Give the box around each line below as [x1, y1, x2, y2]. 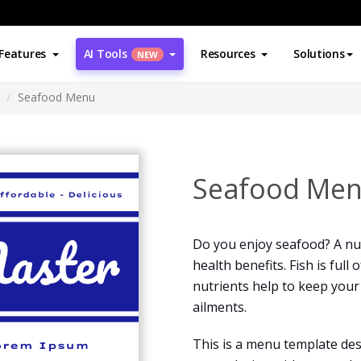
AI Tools [83, 46, 127, 61]
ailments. [193, 298, 247, 316]
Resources [200, 46, 255, 61]
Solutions [293, 46, 345, 61]
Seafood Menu [18, 89, 95, 105]
